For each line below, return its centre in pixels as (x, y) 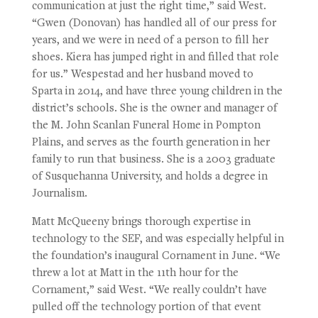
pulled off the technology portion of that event (146, 308)
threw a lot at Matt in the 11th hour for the (135, 274)
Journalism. (59, 194)
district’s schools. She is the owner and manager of (154, 109)
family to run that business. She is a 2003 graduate (153, 160)
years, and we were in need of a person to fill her (150, 41)
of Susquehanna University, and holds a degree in (149, 177)
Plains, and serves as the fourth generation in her (150, 143)
